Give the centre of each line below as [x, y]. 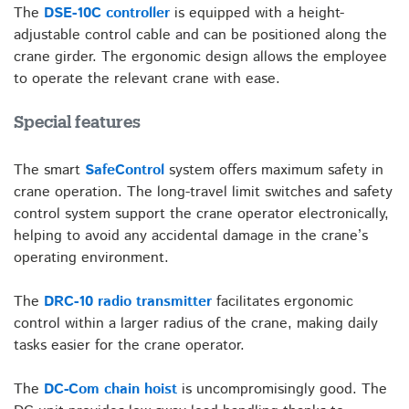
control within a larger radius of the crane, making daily [196, 324]
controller [136, 13]
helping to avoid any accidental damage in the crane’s [191, 236]
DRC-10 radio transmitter [128, 302]
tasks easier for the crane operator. [129, 346]
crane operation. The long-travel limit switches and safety [203, 192]
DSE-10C [73, 13]
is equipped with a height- [257, 13]
